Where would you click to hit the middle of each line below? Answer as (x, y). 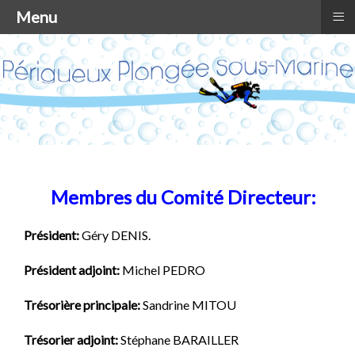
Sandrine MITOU (188, 305)
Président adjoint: (72, 270)
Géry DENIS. (115, 235)
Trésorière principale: (82, 305)
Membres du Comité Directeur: (183, 197)
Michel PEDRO (162, 270)
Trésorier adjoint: (72, 340)
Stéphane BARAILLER (179, 340)
